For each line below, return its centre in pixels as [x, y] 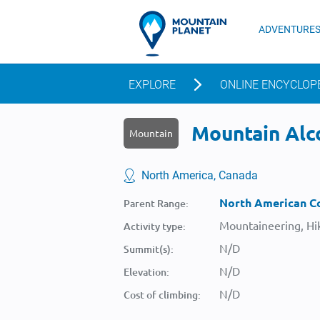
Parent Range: [156, 203]
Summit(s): [149, 249]
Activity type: [155, 226]
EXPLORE [152, 85]
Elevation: [146, 272]
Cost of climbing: [162, 295]
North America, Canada [200, 175]
